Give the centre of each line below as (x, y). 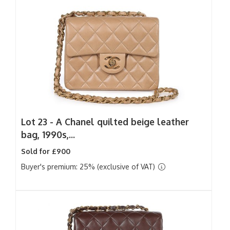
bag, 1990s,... (48, 135)
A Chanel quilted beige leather (122, 122)
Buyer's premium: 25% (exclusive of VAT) (89, 167)
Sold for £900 (46, 151)
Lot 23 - (39, 122)
